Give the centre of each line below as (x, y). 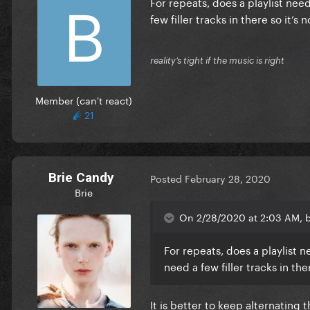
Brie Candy (81, 177)
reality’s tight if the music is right (217, 60)
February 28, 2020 (228, 178)
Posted (167, 178)
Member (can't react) (84, 99)
